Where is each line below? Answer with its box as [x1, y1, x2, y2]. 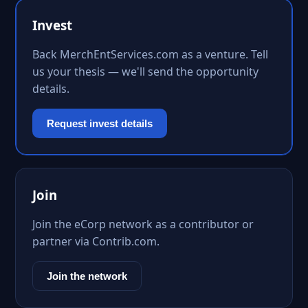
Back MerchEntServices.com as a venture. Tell [32, 47, 268, 62]
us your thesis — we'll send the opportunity [32, 64, 258, 79]
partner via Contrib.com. [32, 234, 159, 249]
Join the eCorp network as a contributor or [32, 217, 254, 232]
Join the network [47, 270, 127, 282]
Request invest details [47, 118, 153, 129]
